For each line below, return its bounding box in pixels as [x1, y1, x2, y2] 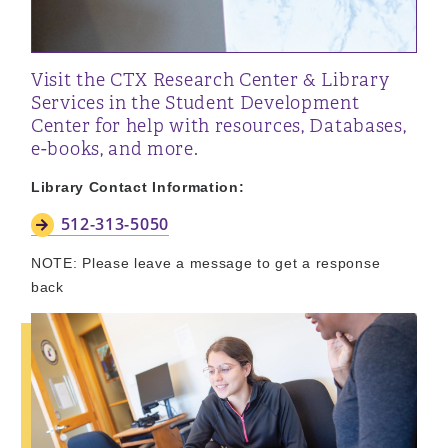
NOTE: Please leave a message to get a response [31, 255, 381, 271]
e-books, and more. [31, 138, 199, 160]
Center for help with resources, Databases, [31, 115, 407, 137]
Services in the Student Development [31, 92, 360, 114]
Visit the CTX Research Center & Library [31, 69, 390, 91]
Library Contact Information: [31, 179, 245, 195]
